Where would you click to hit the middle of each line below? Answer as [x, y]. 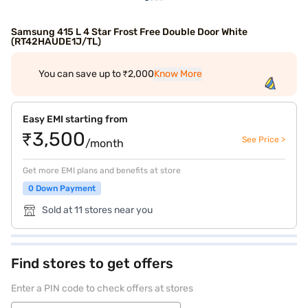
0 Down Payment [62, 188]
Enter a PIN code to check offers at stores [102, 288]
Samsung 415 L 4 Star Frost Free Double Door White [129, 32]
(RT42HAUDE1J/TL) [56, 42]
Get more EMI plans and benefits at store [102, 170]
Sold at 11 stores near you [97, 210]
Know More [178, 74]
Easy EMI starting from [75, 119]
